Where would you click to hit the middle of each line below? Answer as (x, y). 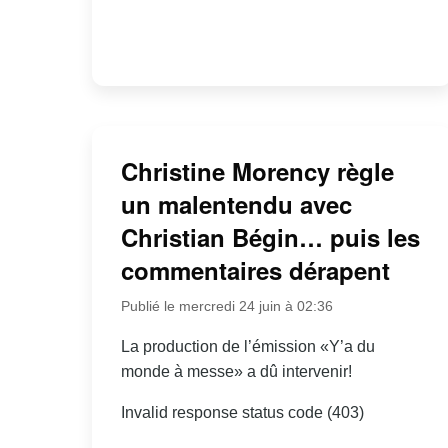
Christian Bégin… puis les (270, 236)
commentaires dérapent (255, 269)
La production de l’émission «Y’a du (247, 346)
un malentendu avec (236, 203)
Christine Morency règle (257, 170)
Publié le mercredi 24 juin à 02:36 (226, 305)
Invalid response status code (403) (242, 412)
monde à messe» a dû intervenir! (236, 371)
